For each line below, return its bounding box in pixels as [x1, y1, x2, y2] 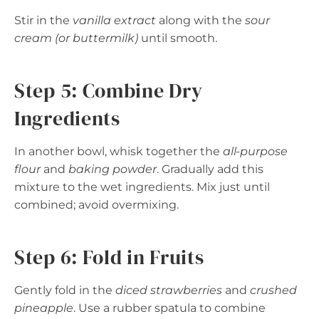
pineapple [14, 301, 73, 315]
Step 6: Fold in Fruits [14, 244, 204, 271]
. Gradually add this [157, 162, 263, 176]
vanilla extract [73, 14, 156, 27]
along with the [156, 14, 245, 27]
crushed [250, 283, 297, 297]
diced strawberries [115, 283, 222, 297]
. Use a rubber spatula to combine [73, 301, 266, 315]
